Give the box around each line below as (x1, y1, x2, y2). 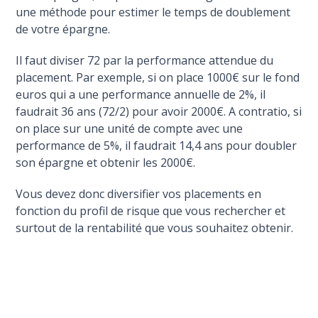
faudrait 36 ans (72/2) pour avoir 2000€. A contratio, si (16, 104, 302, 120)
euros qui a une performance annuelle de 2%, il (16, 87, 266, 103)
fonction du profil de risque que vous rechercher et (16, 203, 286, 219)
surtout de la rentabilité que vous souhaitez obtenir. (16, 220, 294, 236)
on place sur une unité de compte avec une (16, 121, 243, 137)
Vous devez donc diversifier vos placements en (16, 186, 262, 202)
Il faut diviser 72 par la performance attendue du (16, 53, 274, 69)
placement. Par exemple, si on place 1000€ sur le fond (16, 70, 300, 86)
